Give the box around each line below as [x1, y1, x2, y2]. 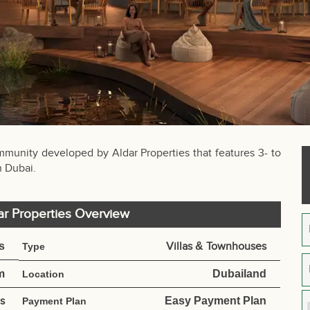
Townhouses [206, 239, 267, 253]
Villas [166, 239, 193, 253]
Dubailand [212, 267, 267, 280]
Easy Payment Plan [165, 294, 267, 307]
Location [22, 268, 64, 280]
